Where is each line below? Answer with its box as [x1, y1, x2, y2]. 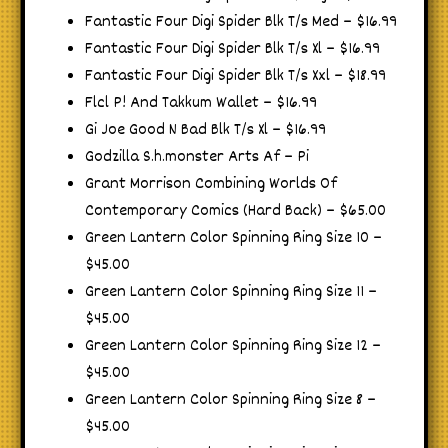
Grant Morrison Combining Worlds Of [85, 171, 337, 197]
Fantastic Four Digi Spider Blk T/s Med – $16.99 [85, 9, 397, 35]
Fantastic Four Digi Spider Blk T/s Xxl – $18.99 [85, 63, 386, 89]
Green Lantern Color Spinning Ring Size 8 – [85, 387, 376, 413]
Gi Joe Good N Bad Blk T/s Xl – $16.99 [85, 117, 326, 143]
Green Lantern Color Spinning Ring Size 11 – [85, 279, 377, 305]
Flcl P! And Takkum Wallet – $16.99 [85, 90, 317, 116]
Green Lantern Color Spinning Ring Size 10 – [85, 225, 382, 251]
